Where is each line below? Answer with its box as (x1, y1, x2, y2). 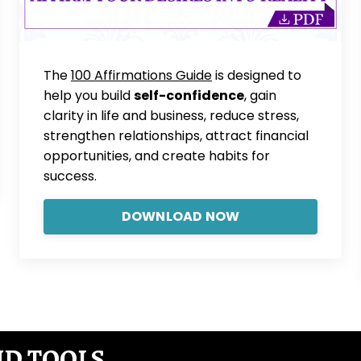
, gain (244, 86, 276, 106)
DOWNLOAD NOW (121, 207, 240, 226)
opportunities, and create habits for (44, 147, 270, 166)
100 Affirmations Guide (71, 66, 212, 85)
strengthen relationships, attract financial (44, 127, 309, 146)
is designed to (212, 66, 301, 85)
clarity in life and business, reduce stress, (44, 106, 299, 126)
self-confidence (134, 86, 244, 106)
